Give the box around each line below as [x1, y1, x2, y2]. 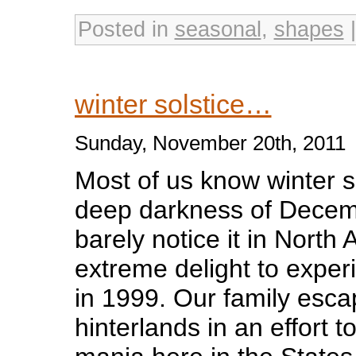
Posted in [77, 17, 175, 41]
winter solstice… [74, 88, 272, 119]
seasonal [174, 17, 261, 41]
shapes [273, 17, 344, 41]
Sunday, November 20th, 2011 [74, 130, 346, 155]
